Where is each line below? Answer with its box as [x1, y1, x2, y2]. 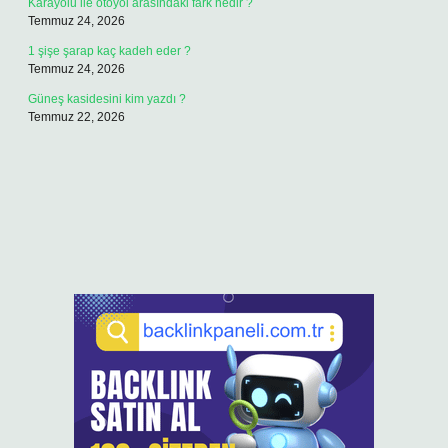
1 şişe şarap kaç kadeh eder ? [28, 44, 191, 58]
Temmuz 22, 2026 [28, 110, 125, 124]
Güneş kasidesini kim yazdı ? [28, 92, 186, 106]
